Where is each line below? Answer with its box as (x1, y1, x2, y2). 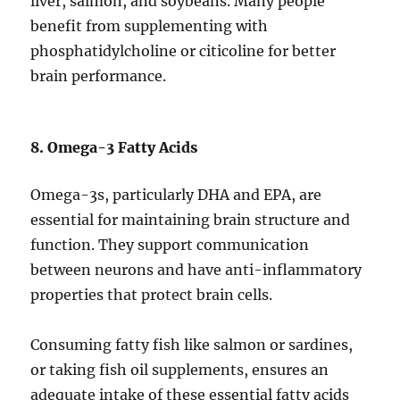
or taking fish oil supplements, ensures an (30, 361, 329, 379)
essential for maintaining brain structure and (30, 211, 351, 229)
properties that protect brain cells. (30, 286, 273, 304)
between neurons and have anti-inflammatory (30, 261, 362, 279)
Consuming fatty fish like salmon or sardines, (30, 336, 354, 354)
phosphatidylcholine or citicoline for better (30, 42, 337, 61)
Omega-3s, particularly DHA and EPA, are (30, 186, 322, 204)
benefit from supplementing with (30, 17, 269, 36)
